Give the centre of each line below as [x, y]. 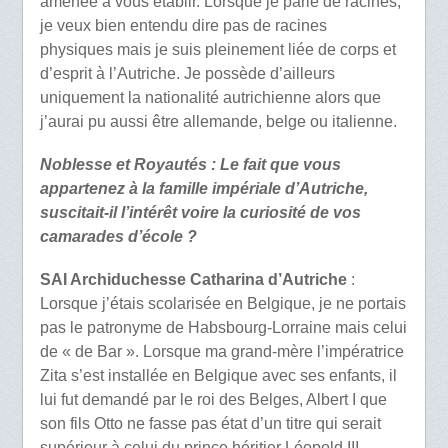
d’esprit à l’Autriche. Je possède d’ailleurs [187, 73]
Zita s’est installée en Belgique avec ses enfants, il [218, 375]
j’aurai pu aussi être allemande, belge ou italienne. [218, 121]
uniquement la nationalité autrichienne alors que [210, 97]
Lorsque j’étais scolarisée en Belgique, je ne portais [222, 303]
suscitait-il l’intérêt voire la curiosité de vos [200, 212]
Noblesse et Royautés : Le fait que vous [190, 164]
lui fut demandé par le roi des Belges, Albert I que [213, 399]
